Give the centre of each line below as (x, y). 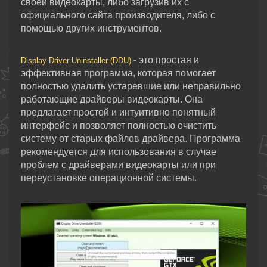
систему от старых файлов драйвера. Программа (131, 139)
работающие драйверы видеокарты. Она (112, 100)
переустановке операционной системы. (109, 178)
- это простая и (165, 60)
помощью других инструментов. (91, 29)
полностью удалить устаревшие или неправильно (131, 86)
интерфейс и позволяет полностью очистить (119, 126)
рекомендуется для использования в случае (119, 152)
